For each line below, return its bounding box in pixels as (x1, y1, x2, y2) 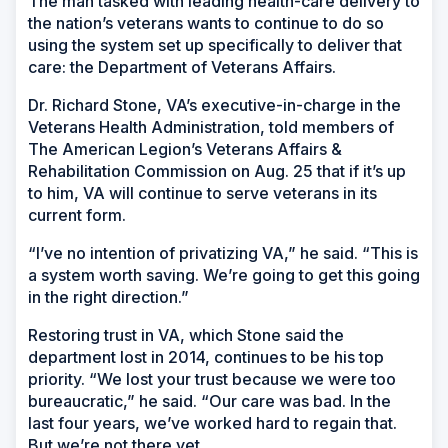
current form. (28, 204, 126, 225)
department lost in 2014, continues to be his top (28, 346, 384, 367)
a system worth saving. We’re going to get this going (28, 264, 420, 285)
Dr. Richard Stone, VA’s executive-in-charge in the (28, 94, 401, 115)
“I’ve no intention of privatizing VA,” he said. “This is (28, 242, 418, 263)
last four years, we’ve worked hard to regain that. (28, 412, 397, 433)
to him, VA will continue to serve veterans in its (28, 182, 377, 203)
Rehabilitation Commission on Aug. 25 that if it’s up (28, 160, 406, 181)
